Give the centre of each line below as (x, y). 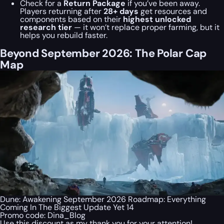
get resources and (173, 11)
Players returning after (62, 11)
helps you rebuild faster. (64, 35)
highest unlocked (157, 19)
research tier (46, 27)
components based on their (71, 19)
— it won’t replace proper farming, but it (146, 27)
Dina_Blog (66, 215)
